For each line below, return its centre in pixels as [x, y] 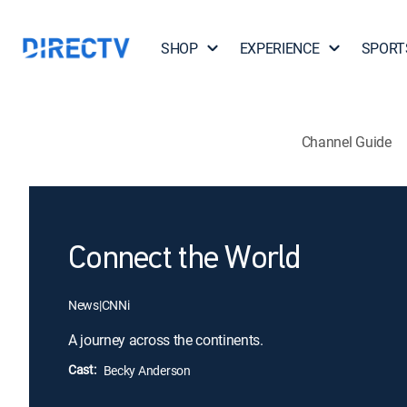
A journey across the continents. [166, 340]
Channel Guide [346, 141]
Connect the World [184, 260]
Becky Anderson [147, 370]
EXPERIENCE [279, 48]
